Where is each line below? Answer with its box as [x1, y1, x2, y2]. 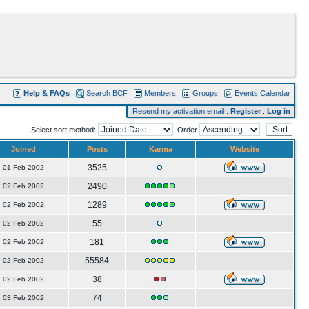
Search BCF [86, 89, 128, 97]
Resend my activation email [132, 107, 224, 115]
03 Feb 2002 [3, 294, 44, 301]
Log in [267, 107, 290, 115]
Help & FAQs [23, 89, 70, 97]
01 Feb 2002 [3, 163, 44, 171]
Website [230, 145, 259, 153]
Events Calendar [235, 89, 290, 97]
